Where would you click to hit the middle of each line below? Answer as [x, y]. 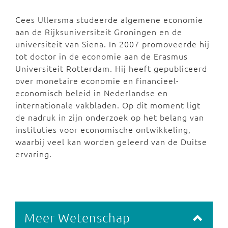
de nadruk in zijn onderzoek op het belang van [110, 117]
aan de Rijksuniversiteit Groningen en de [99, 32]
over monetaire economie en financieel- [97, 81]
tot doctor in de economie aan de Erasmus [102, 56]
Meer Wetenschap [77, 218]
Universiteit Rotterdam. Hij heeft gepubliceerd [111, 68]
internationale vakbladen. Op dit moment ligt [108, 105]
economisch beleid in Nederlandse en [92, 93]
